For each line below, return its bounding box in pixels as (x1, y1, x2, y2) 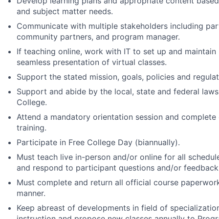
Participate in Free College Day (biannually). (17, 137, 180, 147)
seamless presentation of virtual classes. (17, 57, 167, 67)
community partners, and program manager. (17, 32, 180, 42)
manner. (17, 188, 45, 198)
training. (17, 123, 46, 132)
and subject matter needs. (17, 6, 113, 16)
